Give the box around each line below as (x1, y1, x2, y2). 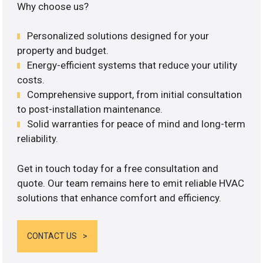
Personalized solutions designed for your (27, 30, 210, 42)
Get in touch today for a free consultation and (17, 162, 219, 174)
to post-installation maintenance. (17, 103, 163, 116)
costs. (17, 74, 45, 86)
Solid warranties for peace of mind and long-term (27, 118, 246, 130)
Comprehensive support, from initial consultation (27, 89, 242, 101)
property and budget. (17, 45, 109, 57)
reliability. (17, 133, 59, 145)
